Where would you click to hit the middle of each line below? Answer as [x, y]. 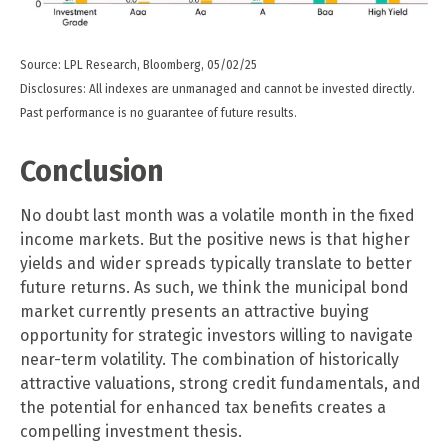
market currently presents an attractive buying [194, 311]
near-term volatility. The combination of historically [209, 359]
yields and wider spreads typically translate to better [216, 263]
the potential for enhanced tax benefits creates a [203, 407]
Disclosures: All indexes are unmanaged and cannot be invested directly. [217, 88]
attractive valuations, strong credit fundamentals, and [220, 383]
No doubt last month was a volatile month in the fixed [217, 215]
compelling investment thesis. [131, 431]
